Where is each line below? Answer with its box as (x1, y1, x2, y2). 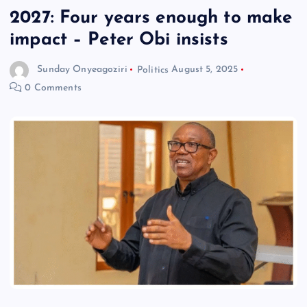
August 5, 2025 (171, 64, 238, 75)
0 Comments (22, 82, 82, 93)
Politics (136, 64, 169, 75)
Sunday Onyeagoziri (37, 64, 127, 75)
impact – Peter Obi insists (10, 30, 234, 49)
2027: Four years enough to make (10, 8, 293, 27)
